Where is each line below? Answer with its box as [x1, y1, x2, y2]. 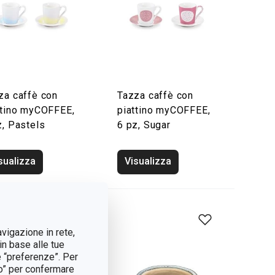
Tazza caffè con [117, 90, 194, 101]
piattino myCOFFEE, [117, 104, 211, 116]
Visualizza [125, 155, 171, 167]
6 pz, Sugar [117, 119, 171, 131]
